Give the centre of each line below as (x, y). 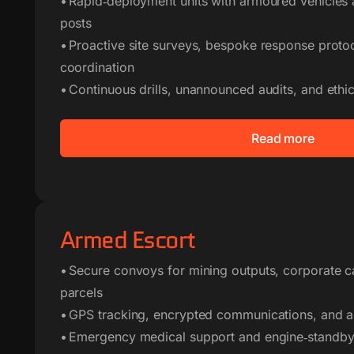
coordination (97, 67)
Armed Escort (127, 240)
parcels (81, 292)
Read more (283, 138)
